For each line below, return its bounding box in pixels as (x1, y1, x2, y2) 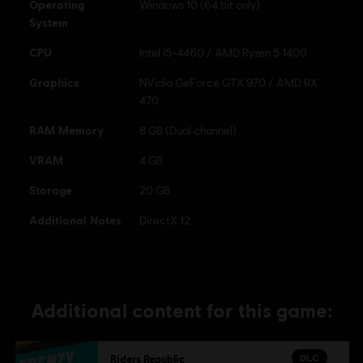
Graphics (29, 75, 79, 90)
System (29, 15, 68, 30)
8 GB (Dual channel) (139, 124, 237, 138)
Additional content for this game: (31, 298, 334, 322)
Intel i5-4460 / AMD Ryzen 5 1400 (139, 46, 307, 60)
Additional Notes (29, 213, 122, 228)
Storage (29, 183, 72, 198)
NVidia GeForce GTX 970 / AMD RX (139, 76, 318, 90)
